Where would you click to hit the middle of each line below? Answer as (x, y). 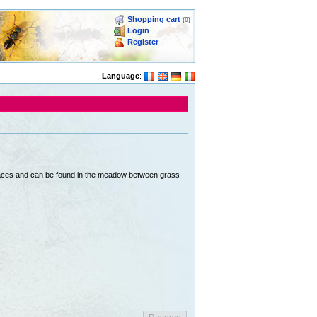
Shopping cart (154, 19)
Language (121, 75)
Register (143, 41)
